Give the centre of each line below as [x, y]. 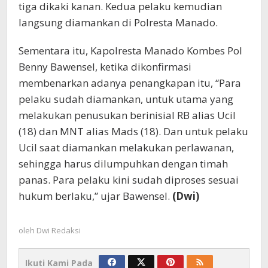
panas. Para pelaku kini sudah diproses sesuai [129, 180]
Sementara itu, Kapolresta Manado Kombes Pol [130, 51]
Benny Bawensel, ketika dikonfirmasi [105, 67]
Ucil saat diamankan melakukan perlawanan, [126, 148]
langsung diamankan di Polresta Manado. [118, 23]
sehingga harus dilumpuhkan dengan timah [123, 164]
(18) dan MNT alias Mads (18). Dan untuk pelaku [133, 132]
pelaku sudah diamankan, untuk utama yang [126, 99]
